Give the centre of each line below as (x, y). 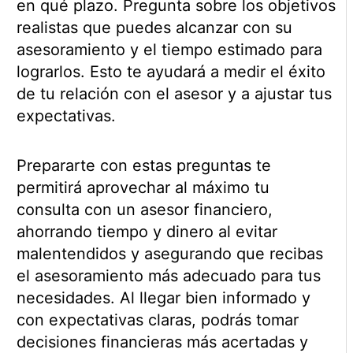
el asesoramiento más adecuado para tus (168, 276)
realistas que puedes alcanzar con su (154, 28)
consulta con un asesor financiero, (144, 210)
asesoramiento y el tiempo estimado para (169, 50)
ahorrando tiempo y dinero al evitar (147, 232)
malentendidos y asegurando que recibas (169, 254)
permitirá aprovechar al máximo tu (143, 188)
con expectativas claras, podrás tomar (157, 320)
